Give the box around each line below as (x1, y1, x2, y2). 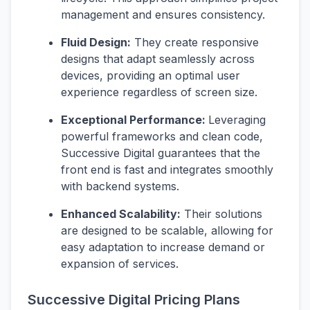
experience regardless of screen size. (61, 85, 257, 100)
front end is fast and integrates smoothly (61, 163, 273, 177)
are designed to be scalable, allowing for (61, 224, 273, 238)
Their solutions (181, 207, 262, 221)
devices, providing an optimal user (61, 69, 240, 83)
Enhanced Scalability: (61, 207, 181, 221)
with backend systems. (61, 179, 179, 194)
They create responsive (131, 35, 259, 50)
